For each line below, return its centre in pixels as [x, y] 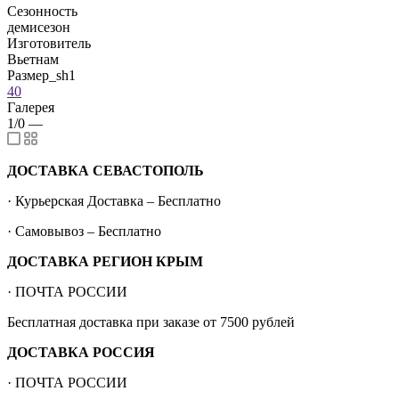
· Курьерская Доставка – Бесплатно [114, 200]
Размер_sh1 [41, 75]
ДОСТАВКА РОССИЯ [81, 352]
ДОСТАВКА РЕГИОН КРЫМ [105, 261]
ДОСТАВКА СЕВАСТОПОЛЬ [106, 170]
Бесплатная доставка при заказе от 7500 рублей [151, 322]
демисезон [39, 27]
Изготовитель [49, 43]
